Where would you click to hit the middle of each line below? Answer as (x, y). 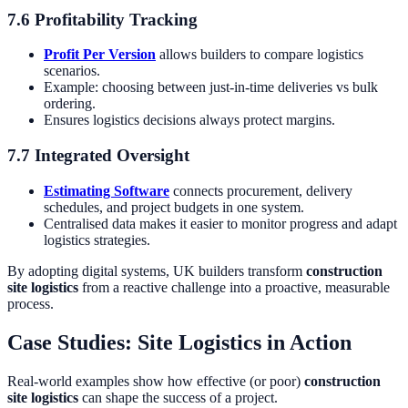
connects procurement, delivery (261, 190)
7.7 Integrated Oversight (98, 156)
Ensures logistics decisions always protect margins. (189, 120)
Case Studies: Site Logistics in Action (179, 342)
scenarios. (72, 71)
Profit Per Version (100, 55)
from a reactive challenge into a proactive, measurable (234, 287)
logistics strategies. (97, 240)
